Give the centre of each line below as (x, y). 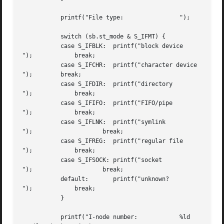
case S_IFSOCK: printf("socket (36, 160)
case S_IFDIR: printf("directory (36, 84)
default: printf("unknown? (36, 179)
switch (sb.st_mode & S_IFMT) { (36, 37)
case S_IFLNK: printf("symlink (36, 122)
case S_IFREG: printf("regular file (36, 141)
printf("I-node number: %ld (36, 217)
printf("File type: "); (36, 18)
